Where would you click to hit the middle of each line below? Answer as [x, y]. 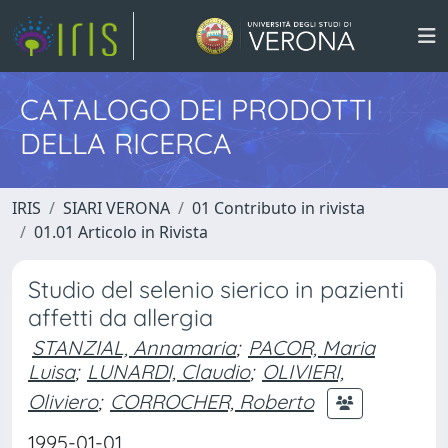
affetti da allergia [120, 317]
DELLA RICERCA [126, 143]
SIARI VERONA [116, 208]
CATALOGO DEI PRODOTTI [196, 109]
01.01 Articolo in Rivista [121, 232]
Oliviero [63, 401]
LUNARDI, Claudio [168, 371]
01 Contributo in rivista [278, 208]
